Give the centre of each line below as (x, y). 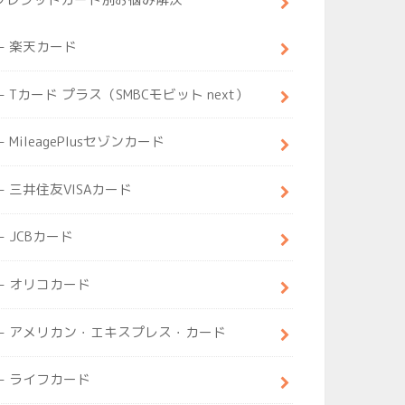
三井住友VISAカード (71, 189)
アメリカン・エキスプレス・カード (118, 332)
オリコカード (50, 285)
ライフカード (50, 380)
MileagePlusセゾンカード (87, 142)
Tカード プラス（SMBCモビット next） (129, 94)
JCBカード (42, 237)
